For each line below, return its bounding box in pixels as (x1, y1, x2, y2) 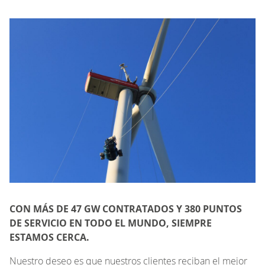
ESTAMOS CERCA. (9, 230, 89, 244)
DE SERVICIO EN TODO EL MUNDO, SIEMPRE (9, 216, 212, 230)
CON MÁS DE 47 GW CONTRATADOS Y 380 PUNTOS (9, 202, 242, 215)
